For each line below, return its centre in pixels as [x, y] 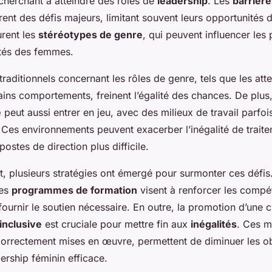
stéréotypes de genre [90, 34]
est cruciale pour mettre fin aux [116, 224]
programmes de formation [74, 190]
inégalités [214, 224]
